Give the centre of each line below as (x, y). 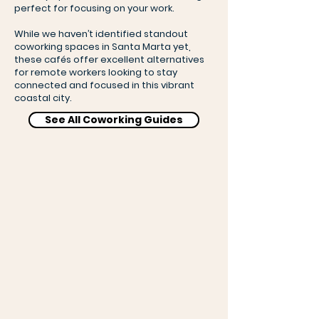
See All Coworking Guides (114, 120)
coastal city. (43, 98)
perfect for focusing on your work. (94, 8)
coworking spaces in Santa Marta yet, (103, 47)
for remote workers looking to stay (96, 72)
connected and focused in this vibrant (104, 85)
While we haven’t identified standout (101, 34)
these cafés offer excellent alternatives (109, 59)
